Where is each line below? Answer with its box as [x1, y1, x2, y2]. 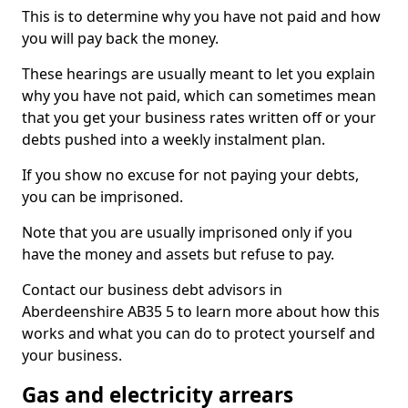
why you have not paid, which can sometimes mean [22, 86, 376, 106]
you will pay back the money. [22, 28, 219, 48]
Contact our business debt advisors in [22, 280, 282, 300]
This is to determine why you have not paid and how [22, 6, 381, 26]
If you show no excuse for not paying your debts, [22, 165, 359, 185]
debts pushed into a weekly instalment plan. [22, 129, 325, 149]
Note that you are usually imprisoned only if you [22, 222, 352, 242]
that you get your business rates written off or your [22, 107, 376, 127]
